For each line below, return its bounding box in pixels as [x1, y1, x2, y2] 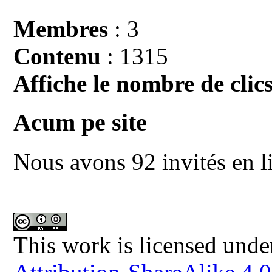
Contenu [13, 42, 101, 69]
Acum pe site [13, 109, 148, 137]
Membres [13, 15, 109, 42]
